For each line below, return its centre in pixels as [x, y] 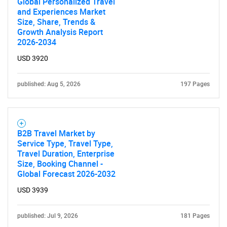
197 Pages [195, 84]
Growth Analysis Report [60, 32]
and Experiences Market [61, 12]
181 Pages [195, 216]
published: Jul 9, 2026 [48, 216]
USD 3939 [33, 190]
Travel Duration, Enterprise [66, 154]
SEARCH [113, 200]
